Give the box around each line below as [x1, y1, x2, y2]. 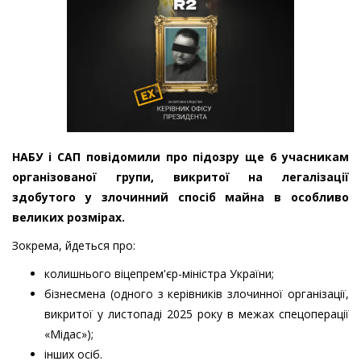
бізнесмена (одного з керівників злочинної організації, [44, 286, 349, 302]
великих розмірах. [12, 210, 125, 226]
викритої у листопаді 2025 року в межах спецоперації [44, 306, 349, 322]
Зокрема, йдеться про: [12, 238, 135, 254]
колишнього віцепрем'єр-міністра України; [44, 266, 274, 282]
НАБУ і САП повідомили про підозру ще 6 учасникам [12, 149, 349, 165]
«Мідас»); [44, 326, 93, 342]
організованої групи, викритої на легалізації [12, 169, 349, 185]
